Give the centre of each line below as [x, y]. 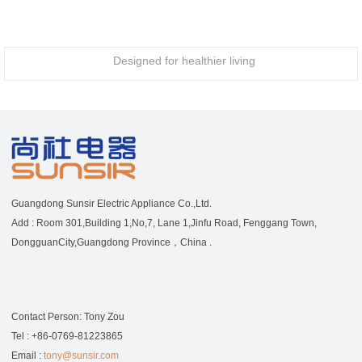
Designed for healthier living [185, 60]
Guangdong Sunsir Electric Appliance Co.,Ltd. [111, 204]
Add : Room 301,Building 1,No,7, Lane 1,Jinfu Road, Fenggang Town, [164, 223]
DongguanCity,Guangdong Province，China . [111, 243]
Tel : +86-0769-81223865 [67, 337]
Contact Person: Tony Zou [67, 317]
